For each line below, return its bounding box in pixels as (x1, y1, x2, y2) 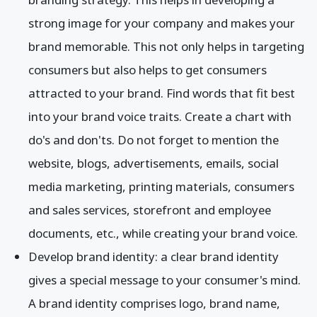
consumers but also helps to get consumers (28, 61, 267, 78)
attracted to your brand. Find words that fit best (28, 84, 295, 101)
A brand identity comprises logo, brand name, (28, 294, 280, 311)
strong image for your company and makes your (28, 14, 295, 31)
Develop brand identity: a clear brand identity (28, 248, 279, 265)
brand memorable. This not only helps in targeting (28, 38, 304, 54)
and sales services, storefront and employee (28, 201, 271, 218)
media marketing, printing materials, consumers (28, 178, 294, 195)
